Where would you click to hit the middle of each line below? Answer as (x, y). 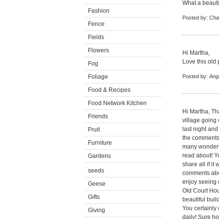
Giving (97, 210)
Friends (98, 116)
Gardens (99, 156)
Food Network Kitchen (117, 103)
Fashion (99, 11)
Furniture (100, 143)
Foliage (98, 77)
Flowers (99, 50)
